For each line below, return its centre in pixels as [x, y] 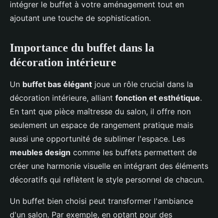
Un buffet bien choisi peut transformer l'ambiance [101, 201]
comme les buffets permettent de [134, 153]
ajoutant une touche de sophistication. [80, 18]
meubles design [40, 153]
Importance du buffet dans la [82, 48]
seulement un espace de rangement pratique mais [101, 125]
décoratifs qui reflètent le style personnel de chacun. [107, 180]
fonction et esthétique [158, 98]
